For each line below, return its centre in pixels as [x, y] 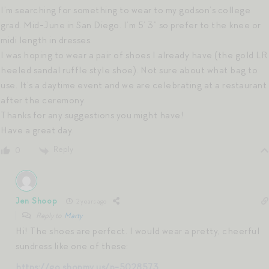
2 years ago [91, 201]
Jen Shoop [37, 201]
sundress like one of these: [72, 246]
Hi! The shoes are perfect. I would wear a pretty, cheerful [138, 231]
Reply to [50, 215]
